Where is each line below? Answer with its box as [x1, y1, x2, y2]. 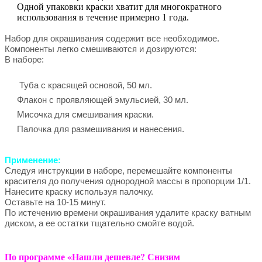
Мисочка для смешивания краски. [17, 109, 154, 119]
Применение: [5, 154, 61, 165]
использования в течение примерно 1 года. [17, 12, 189, 22]
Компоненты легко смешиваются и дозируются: [5, 43, 196, 54]
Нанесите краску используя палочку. [5, 186, 153, 196]
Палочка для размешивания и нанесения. [17, 123, 184, 134]
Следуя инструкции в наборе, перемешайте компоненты [5, 165, 232, 175]
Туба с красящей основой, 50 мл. [17, 80, 152, 90]
